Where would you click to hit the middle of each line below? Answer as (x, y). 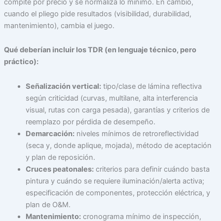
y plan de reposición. (60, 157)
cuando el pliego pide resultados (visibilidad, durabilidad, (97, 14)
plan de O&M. (48, 204)
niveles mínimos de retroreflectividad (136, 133)
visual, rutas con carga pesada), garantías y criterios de (117, 110)
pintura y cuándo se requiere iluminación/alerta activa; (115, 181)
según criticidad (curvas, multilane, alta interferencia (111, 98)
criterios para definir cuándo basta (151, 169)
